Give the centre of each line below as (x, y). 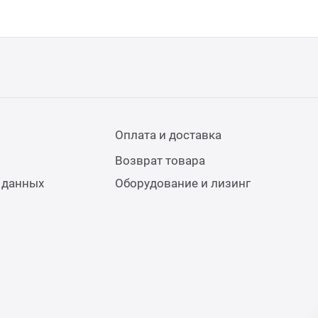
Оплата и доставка (168, 135)
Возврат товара (160, 160)
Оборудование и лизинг (182, 183)
